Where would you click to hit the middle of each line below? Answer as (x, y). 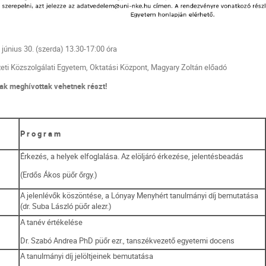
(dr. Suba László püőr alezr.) (66, 206)
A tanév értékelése (52, 222)
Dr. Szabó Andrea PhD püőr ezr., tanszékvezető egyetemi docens (128, 241)
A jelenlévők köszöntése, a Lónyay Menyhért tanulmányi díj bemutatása (140, 195)
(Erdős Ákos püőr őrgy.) (59, 175)
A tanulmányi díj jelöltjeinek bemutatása (87, 256)
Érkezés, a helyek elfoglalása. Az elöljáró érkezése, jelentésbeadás (132, 156)
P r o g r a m (41, 133)
